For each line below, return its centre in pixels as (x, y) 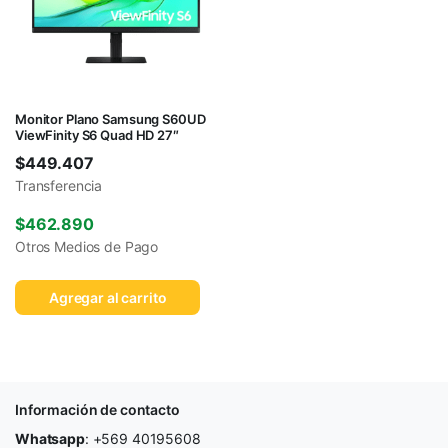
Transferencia (59, 186)
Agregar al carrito (108, 298)
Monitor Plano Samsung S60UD (110, 119)
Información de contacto (97, 410)
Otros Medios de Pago (87, 247)
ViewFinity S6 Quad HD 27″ (97, 135)
